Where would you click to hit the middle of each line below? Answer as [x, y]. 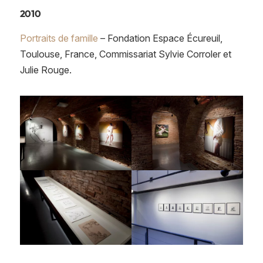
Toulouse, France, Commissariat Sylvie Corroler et [125, 54]
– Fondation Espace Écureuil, [160, 38]
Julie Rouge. [45, 70]
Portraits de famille [59, 38]
